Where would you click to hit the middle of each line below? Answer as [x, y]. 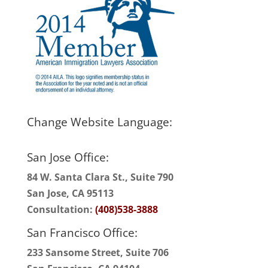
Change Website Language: [99, 122]
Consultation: [61, 209]
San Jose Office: [68, 157]
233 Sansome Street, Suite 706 [98, 252]
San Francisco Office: [82, 232]
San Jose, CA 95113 [70, 193]
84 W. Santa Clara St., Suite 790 [100, 177]
